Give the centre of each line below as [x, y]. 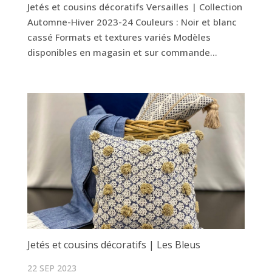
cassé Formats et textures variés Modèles [119, 37]
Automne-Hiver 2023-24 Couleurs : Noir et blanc [132, 22]
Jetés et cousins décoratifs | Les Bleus [114, 244]
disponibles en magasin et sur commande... [122, 52]
